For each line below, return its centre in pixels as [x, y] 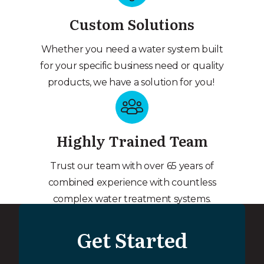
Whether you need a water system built [132, 49]
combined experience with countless [132, 183]
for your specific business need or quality [132, 66]
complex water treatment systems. [132, 199]
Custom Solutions [132, 24]
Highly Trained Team [132, 141]
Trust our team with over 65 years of [132, 166]
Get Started [132, 240]
